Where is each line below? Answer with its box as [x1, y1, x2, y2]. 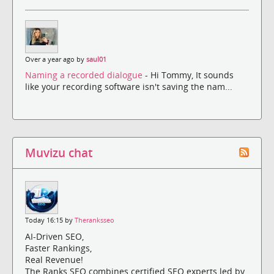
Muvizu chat [25, 145, 92, 161]
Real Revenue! [25, 253, 83, 265]
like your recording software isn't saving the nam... [25, 81, 232, 93]
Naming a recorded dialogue [25, 69, 145, 81]
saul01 [86, 54, 106, 64]
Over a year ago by [25, 54, 86, 64]
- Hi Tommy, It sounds [145, 69, 234, 81]
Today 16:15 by [25, 216, 75, 225]
